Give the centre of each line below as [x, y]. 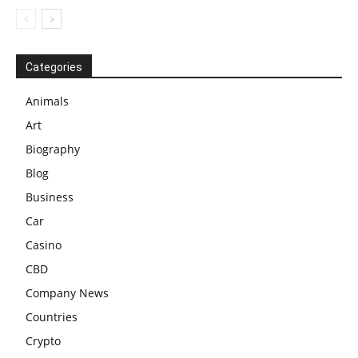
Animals [47, 101]
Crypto [43, 341]
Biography [53, 149]
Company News [67, 293]
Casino [44, 245]
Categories [54, 68]
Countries [52, 317]
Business [50, 197]
